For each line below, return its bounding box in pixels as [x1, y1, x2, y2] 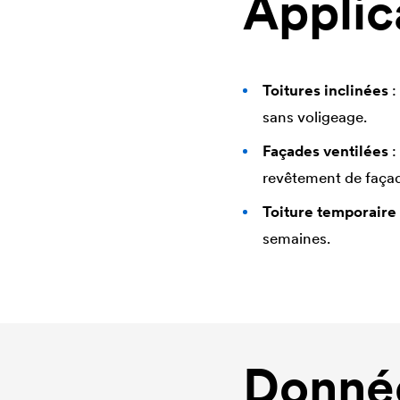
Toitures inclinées [262, 79, 388, 100]
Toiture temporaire [262, 201, 396, 221]
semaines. [262, 228, 330, 248]
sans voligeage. [262, 106, 367, 127]
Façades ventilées [262, 140, 388, 161]
